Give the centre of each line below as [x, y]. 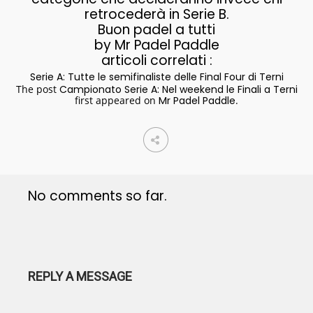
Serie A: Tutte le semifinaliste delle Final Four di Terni [156, 77]
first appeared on [117, 100]
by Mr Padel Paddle [156, 45]
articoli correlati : [156, 60]
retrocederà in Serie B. [156, 14]
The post [37, 89]
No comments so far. [97, 196]
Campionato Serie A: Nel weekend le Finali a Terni [178, 89]
